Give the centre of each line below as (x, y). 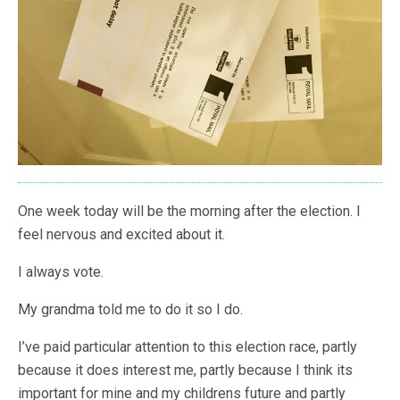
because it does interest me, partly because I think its (185, 370)
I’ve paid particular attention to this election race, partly (187, 347)
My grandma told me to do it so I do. (130, 309)
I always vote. (61, 272)
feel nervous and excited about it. (121, 234)
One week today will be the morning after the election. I (189, 211)
